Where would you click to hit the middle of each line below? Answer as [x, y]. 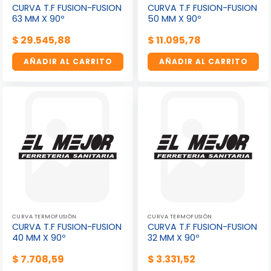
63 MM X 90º [38, 19]
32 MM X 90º [173, 237]
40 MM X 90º [39, 237]
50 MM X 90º [174, 19]
